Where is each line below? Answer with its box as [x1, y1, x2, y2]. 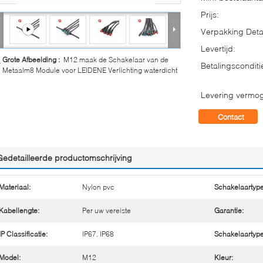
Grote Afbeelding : [2, 55, 63, 64]
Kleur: [214, 252, 233, 262]
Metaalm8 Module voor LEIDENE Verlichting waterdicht [2, 65, 177, 75]
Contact [218, 112, 244, 122]
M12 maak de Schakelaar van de [63, 55, 168, 64]
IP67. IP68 [82, 229, 114, 238]
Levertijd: [201, 43, 235, 53]
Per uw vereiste [82, 205, 131, 215]
